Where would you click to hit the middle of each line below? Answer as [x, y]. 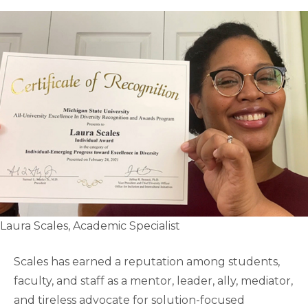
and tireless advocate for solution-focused [129, 300]
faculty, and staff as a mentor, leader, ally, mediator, [153, 280]
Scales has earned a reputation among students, [147, 261]
